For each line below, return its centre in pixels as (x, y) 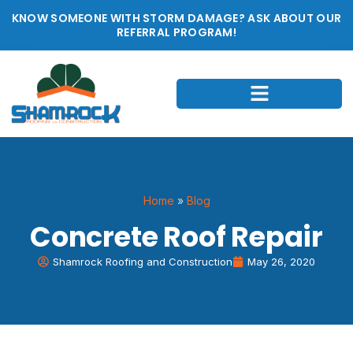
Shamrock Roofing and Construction (143, 262)
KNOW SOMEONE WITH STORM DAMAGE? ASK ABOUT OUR (176, 18)
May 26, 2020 (281, 262)
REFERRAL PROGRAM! (176, 32)
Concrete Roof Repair (176, 237)
